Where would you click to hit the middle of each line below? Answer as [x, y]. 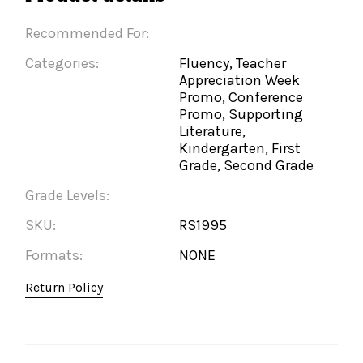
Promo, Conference [241, 97]
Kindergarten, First [240, 148]
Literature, [213, 131]
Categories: [62, 63]
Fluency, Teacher [233, 63]
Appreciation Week [240, 80]
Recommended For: [88, 33]
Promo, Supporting [241, 114]
